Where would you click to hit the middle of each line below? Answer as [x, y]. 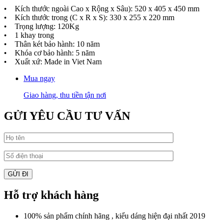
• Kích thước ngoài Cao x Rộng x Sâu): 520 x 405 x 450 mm [102, 8]
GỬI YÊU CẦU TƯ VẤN [67, 116]
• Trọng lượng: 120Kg [41, 26]
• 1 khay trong [29, 35]
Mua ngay [39, 78]
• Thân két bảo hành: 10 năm [52, 44]
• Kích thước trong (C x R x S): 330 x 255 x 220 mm [89, 17]
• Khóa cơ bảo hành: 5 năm [49, 53]
